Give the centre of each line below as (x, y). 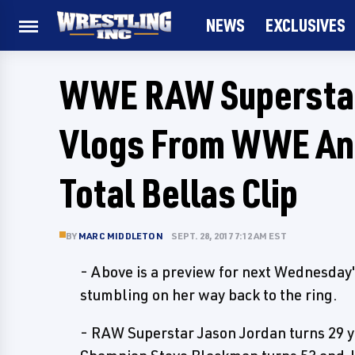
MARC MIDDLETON (121, 236)
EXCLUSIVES (305, 25)
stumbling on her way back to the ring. (209, 295)
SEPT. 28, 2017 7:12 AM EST (229, 236)
